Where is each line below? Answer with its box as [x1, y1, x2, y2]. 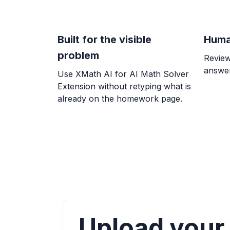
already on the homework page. [57, 93, 182, 104]
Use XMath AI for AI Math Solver [57, 69, 189, 80]
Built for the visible [57, 33, 151, 46]
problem [57, 49, 99, 62]
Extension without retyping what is [57, 81, 191, 92]
